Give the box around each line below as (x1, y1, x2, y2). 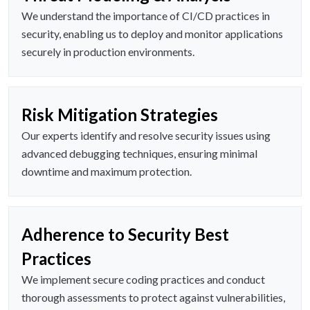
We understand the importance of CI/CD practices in (21, 9, 270, 23)
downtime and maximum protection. (21, 165, 192, 179)
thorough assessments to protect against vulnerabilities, (21, 291, 285, 304)
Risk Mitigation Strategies (21, 104, 218, 125)
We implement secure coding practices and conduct (21, 273, 265, 286)
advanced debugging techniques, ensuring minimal (21, 147, 257, 161)
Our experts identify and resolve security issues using (21, 129, 271, 143)
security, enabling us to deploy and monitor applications (21, 27, 283, 41)
